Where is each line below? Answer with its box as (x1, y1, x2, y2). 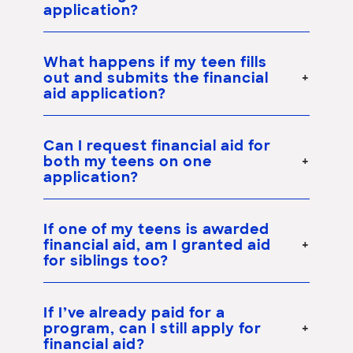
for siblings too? (43, 254, 169, 269)
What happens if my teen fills (43, 55, 267, 71)
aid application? (43, 87, 166, 102)
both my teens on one (43, 154, 212, 170)
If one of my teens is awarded (43, 222, 269, 238)
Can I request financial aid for (43, 139, 271, 154)
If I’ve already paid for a (43, 306, 225, 321)
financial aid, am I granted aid (43, 238, 271, 254)
